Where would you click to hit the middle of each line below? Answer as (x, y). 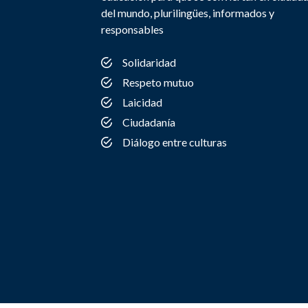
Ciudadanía (149, 122)
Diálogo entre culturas (175, 142)
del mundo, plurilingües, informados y (188, 13)
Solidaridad (149, 62)
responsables (132, 29)
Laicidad (142, 102)
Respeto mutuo (158, 82)
